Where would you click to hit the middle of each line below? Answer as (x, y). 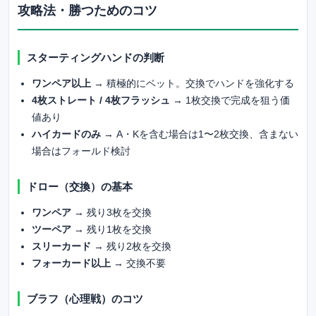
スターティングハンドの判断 (96, 57)
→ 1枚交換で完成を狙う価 (230, 100)
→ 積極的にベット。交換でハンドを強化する (193, 83)
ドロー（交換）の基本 (80, 186)
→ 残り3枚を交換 (111, 212)
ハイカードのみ (66, 134)
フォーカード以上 (71, 263)
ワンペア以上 (61, 83)
